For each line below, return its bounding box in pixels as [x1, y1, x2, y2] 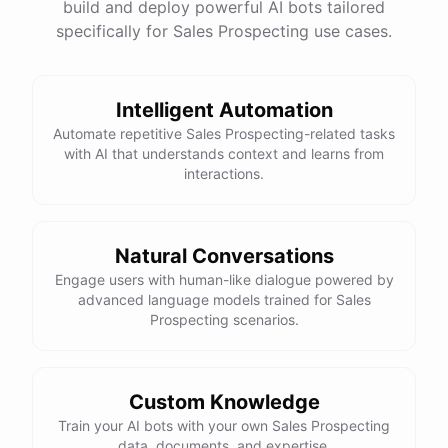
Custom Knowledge [128, 390, 320, 414]
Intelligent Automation [115, 98, 333, 122]
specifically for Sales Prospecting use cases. [56, 21, 392, 41]
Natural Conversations [114, 244, 334, 268]
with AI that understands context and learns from [64, 145, 384, 162]
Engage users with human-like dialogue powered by [54, 271, 394, 288]
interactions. [184, 165, 264, 182]
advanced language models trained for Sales [77, 291, 371, 308]
